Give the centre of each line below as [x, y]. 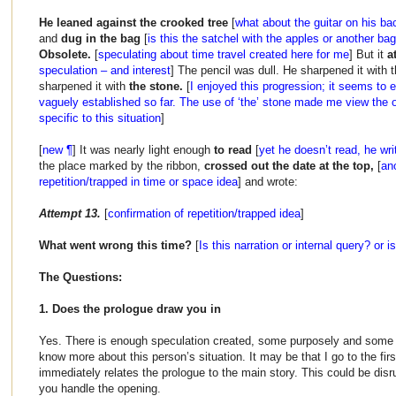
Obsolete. [65, 54]
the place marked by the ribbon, [122, 165]
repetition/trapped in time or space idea [138, 181]
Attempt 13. [70, 213]
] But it [368, 54]
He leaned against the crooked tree [133, 22]
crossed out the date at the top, [289, 165]
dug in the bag [103, 38]
